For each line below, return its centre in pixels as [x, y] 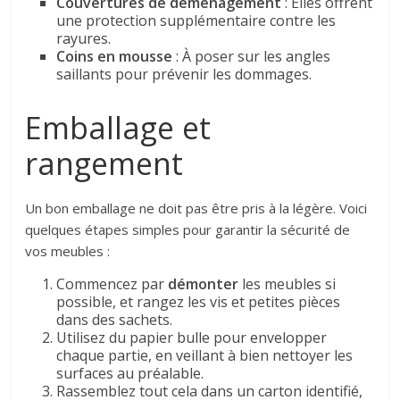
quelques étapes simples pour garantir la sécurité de [188, 229]
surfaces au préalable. [130, 373]
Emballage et [118, 127]
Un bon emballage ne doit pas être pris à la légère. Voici [196, 208]
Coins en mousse [115, 56]
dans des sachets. [115, 319]
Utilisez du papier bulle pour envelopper [192, 337]
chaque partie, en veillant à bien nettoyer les [205, 355]
